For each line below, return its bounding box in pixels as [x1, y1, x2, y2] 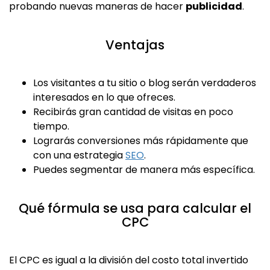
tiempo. [33, 119, 69, 134]
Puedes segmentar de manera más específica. [33, 163, 255, 177]
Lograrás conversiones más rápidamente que [33, 134, 248, 148]
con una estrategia [33, 148, 125, 163]
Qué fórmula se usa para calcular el [19, 199, 251, 218]
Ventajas [105, 36, 165, 54]
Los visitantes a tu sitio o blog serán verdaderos [33, 76, 256, 90]
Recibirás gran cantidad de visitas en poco [33, 105, 233, 119]
